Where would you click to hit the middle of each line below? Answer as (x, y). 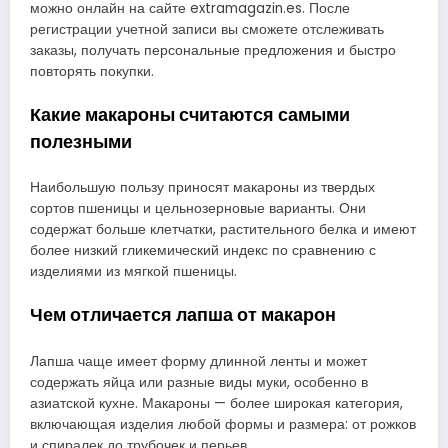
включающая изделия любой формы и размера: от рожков (223, 424)
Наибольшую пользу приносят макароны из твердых (202, 188)
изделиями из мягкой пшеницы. (133, 272)
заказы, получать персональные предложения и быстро (213, 50)
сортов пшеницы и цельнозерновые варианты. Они (198, 209)
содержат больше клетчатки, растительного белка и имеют (223, 230)
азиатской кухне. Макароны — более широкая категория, (216, 403)
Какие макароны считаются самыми (190, 114)
